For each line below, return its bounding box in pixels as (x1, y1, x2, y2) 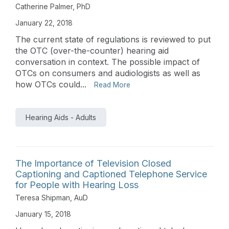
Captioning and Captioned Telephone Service (15, 168, 207, 179)
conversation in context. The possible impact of (15, 56, 200, 67)
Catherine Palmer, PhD (15, 2, 90, 11)
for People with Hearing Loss (15, 179, 139, 190)
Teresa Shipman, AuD (15, 193, 88, 202)
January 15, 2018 (15, 210, 71, 218)
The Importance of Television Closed (15, 157, 171, 169)
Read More (94, 80, 130, 89)
